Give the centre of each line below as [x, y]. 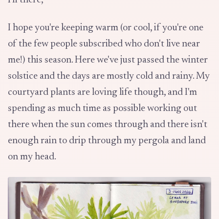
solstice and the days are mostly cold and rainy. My [109, 77]
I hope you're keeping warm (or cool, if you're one [106, 28]
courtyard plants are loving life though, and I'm [102, 93]
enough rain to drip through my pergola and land [107, 141]
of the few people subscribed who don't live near [104, 44]
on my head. [32, 157]
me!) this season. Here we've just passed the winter [108, 60]
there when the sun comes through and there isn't [108, 125]
